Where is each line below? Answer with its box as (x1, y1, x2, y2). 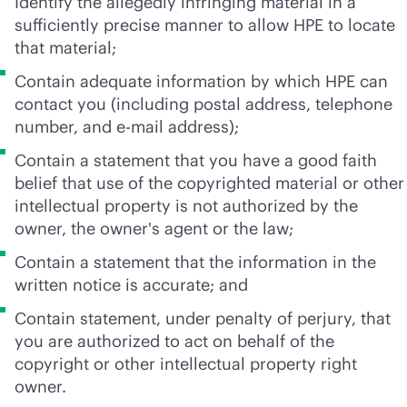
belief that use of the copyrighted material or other (15, 173, 404, 194)
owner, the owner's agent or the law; (15, 218, 293, 239)
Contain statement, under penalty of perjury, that (15, 308, 391, 329)
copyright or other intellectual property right (15, 353, 357, 374)
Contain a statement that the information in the (15, 252, 376, 273)
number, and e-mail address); (15, 116, 239, 137)
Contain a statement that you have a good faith (15, 150, 377, 171)
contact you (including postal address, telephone (15, 94, 392, 114)
